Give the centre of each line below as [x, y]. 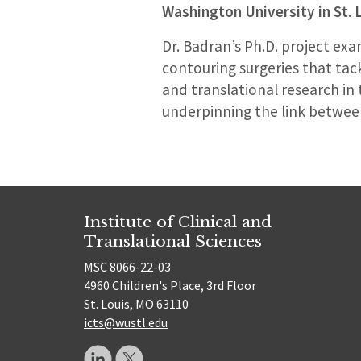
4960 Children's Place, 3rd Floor [170, 286]
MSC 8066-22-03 [127, 267]
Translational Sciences [173, 241]
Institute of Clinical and [178, 221]
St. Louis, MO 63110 [136, 304]
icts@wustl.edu [126, 323]
